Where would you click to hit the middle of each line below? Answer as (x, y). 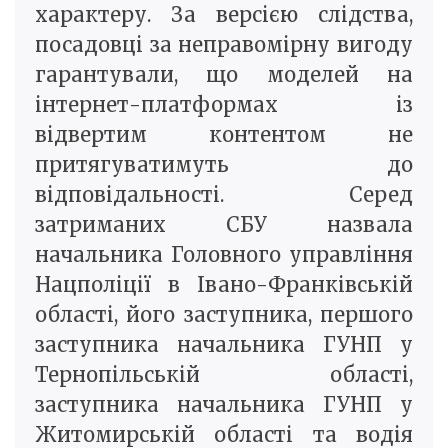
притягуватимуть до (224, 165)
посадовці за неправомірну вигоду (224, 45)
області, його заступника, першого (224, 315)
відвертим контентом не (224, 135)
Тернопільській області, (224, 375)
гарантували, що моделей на (224, 75)
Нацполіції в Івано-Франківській (224, 285)
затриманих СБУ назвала (224, 225)
